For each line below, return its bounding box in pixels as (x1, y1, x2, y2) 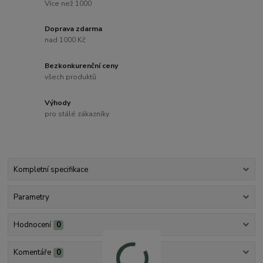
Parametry (13, 191, 49, 203)
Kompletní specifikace (13, 164, 88, 175)
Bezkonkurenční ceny (45, 60, 119, 70)
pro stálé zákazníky (45, 109, 110, 119)
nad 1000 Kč (45, 35, 86, 45)
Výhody (45, 97, 71, 107)
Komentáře (13, 247, 51, 258)
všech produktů (45, 72, 97, 82)
